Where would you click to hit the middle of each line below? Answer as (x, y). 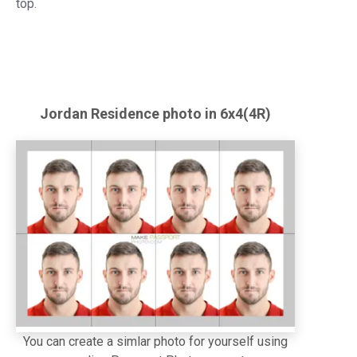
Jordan (64, 114)
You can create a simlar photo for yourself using (155, 341)
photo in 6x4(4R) (215, 114)
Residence (125, 114)
